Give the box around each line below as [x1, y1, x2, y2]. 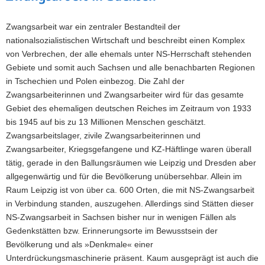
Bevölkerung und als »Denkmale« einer [6, 239, 153, 249]
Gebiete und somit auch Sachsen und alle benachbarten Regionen [6, 62, 255, 72]
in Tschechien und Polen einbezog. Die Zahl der [6, 76, 185, 86]
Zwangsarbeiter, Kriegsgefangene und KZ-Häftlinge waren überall [6, 144, 251, 154]
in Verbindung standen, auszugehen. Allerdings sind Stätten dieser [6, 198, 254, 208]
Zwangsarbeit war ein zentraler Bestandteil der [6, 21, 180, 31]
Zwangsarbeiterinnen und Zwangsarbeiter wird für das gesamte [6, 89, 244, 99]
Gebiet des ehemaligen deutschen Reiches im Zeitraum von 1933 [6, 103, 251, 113]
